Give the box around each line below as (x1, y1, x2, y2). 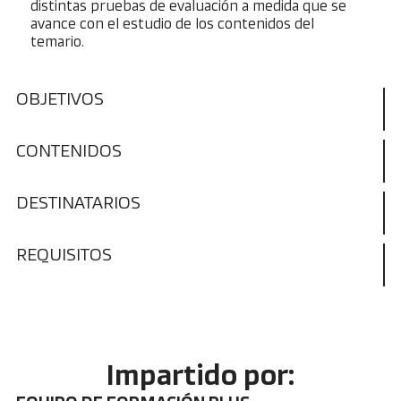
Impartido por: (107, 363, 294, 392)
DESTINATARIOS (15, 194, 141, 212)
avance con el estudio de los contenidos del (30, 16, 315, 31)
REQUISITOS (15, 246, 112, 264)
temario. (30, 34, 85, 49)
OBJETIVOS (15, 90, 104, 108)
